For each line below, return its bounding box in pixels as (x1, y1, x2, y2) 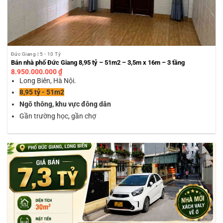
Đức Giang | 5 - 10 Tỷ (10, 51, 61, 57)
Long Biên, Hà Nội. (19, 76, 77, 85)
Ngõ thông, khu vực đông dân (19, 100, 111, 109)
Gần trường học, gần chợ (19, 111, 97, 120)
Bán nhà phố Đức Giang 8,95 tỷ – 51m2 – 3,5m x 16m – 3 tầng (10, 59, 185, 67)
